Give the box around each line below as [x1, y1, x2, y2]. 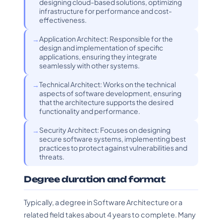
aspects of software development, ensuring [39, 89, 181, 98]
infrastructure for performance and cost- [39, 6, 172, 15]
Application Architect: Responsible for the [39, 34, 173, 43]
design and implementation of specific [39, 43, 163, 52]
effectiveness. [39, 15, 87, 24]
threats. [39, 152, 64, 161]
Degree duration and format [24, 174, 166, 184]
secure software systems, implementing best [39, 134, 186, 143]
